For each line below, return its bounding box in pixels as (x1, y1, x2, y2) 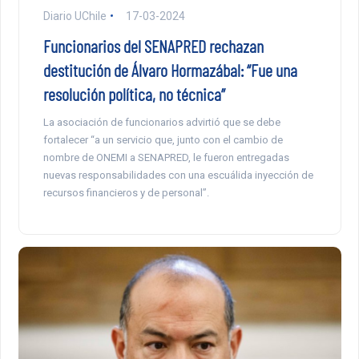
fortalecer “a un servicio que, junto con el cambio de (42, 133, 283, 146)
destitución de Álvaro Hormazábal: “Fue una (42, 58, 297, 80)
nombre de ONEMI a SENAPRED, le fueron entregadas (42, 151, 289, 163)
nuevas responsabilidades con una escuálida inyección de (42, 168, 313, 181)
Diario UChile (42, 9, 107, 22)
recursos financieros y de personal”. (42, 186, 209, 199)
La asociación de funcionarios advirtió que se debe (42, 115, 280, 128)
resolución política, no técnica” (42, 83, 225, 104)
